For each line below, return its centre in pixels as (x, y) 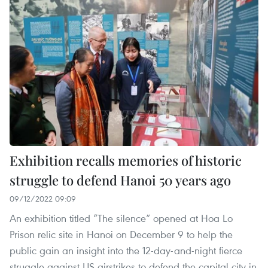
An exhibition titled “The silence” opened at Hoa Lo (121, 218)
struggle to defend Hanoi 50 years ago (120, 180)
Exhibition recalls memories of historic (126, 160)
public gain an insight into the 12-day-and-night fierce (126, 250)
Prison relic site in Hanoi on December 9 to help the (121, 234)
